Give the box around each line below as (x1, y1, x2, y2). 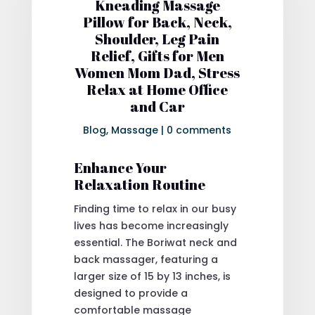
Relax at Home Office (86, 79, 229, 99)
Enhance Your (73, 157, 167, 177)
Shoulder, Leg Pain (95, 29, 220, 49)
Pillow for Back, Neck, (82, 12, 232, 32)
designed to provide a (73, 285, 188, 300)
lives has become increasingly (73, 218, 229, 233)
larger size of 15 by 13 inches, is (73, 269, 231, 283)
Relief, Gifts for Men (90, 46, 224, 65)
